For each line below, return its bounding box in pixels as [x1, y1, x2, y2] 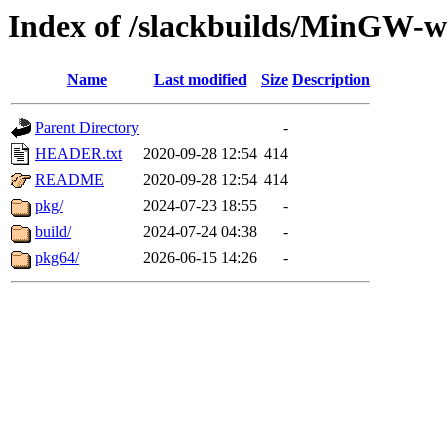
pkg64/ [35, 249, 79, 267]
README [35, 171, 104, 189]
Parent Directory [35, 119, 139, 137]
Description [292, 71, 370, 89]
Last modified [153, 71, 247, 89]
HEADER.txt [35, 145, 122, 163]
